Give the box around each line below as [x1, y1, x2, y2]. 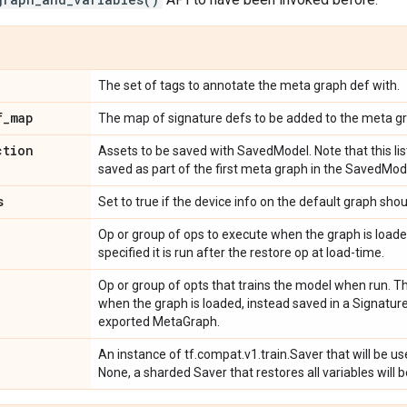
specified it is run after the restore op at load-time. [98, 245, 384, 260]
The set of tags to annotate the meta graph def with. [98, 78, 400, 93]
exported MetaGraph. [98, 314, 220, 329]
